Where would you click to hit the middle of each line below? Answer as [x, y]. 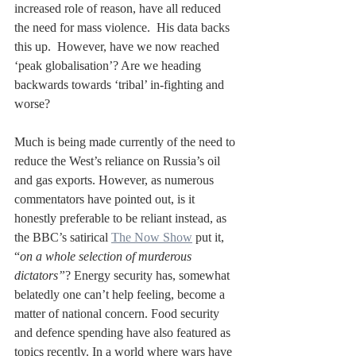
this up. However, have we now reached [118, 47]
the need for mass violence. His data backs [124, 28]
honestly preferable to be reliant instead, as [122, 219]
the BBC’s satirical [63, 238]
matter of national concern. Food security [118, 314]
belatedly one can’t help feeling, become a [121, 295]
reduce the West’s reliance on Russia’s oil [119, 161]
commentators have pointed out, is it [106, 199]
